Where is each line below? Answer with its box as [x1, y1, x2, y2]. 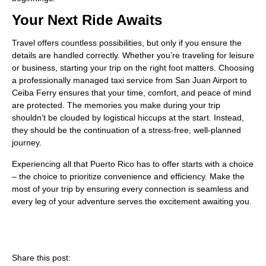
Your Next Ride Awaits [12, 12, 162, 28]
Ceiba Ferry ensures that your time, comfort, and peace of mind [12, 88, 251, 98]
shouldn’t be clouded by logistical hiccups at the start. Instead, [12, 113, 244, 123]
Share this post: [12, 253, 71, 263]
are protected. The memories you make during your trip [12, 100, 220, 110]
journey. [12, 138, 42, 148]
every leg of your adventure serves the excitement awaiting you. [12, 196, 252, 206]
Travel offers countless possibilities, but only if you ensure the [12, 38, 242, 48]
